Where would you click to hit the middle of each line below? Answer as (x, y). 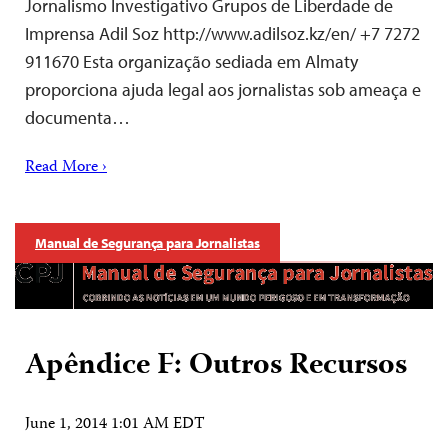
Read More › (66, 167)
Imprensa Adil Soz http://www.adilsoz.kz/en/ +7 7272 (222, 33)
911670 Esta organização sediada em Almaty (191, 61)
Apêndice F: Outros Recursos (216, 366)
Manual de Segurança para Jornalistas (147, 242)
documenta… (77, 117)
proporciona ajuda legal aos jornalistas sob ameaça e (223, 89)
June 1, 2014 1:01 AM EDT (115, 424)
